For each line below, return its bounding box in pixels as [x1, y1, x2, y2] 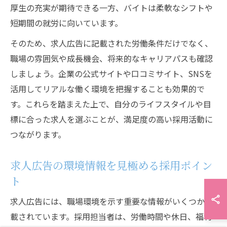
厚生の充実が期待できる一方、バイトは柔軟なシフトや [10, 2, 213, 14]
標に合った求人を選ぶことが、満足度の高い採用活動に [10, 113, 213, 125]
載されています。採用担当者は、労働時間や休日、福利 [10, 210, 212, 222]
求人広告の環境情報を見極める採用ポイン [10, 157, 212, 173]
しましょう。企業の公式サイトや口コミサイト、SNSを [10, 67, 212, 80]
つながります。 [10, 128, 66, 140]
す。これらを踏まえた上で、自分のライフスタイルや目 [10, 98, 211, 110]
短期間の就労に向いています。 [10, 17, 123, 29]
